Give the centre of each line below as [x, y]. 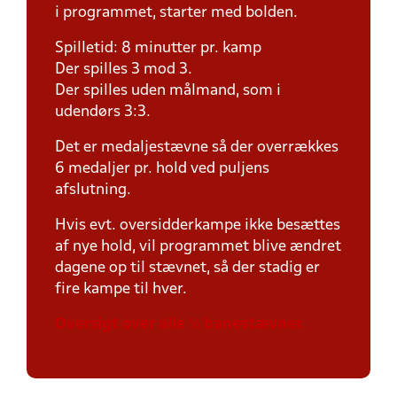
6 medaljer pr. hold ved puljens [162, 169]
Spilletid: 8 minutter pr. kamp [158, 48]
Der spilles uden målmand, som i [168, 91]
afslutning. [93, 190]
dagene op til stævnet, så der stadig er [187, 268]
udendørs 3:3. [105, 112]
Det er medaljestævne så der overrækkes [197, 148]
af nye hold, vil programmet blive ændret [198, 247]
